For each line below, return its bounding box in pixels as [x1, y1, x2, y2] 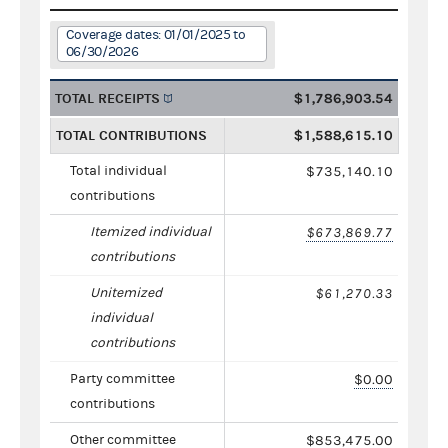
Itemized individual [90, 223, 211, 240]
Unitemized [90, 284, 162, 301]
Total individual [70, 162, 167, 179]
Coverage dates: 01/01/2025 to [65, 26, 246, 43]
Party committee [70, 370, 175, 387]
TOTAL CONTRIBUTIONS [56, 126, 207, 144]
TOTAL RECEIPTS [55, 89, 160, 107]
